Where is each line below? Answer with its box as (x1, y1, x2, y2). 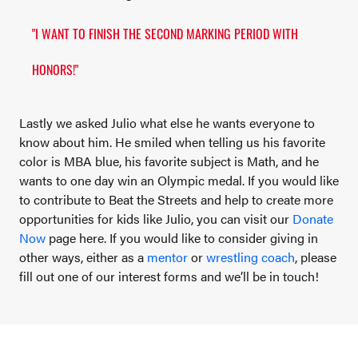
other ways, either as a (19, 248, 147, 266)
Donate (292, 209, 333, 228)
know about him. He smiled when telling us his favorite (19, 133, 325, 151)
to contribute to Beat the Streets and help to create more (19, 190, 333, 209)
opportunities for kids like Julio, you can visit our (19, 209, 292, 228)
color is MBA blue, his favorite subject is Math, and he (19, 152, 319, 170)
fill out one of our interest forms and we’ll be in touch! (19, 267, 325, 285)
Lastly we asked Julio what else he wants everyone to (19, 113, 315, 132)
